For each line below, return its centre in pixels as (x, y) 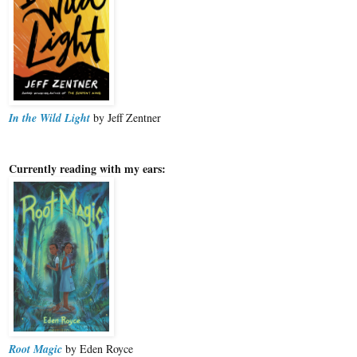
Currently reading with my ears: (87, 169)
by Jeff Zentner (126, 118)
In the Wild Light (49, 118)
